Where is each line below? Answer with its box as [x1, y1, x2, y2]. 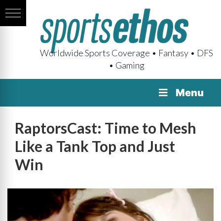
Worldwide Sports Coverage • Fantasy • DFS [40, 47, 213, 58]
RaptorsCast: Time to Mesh [15, 119, 196, 137]
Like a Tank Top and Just [15, 137, 175, 155]
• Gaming [109, 60, 145, 71]
